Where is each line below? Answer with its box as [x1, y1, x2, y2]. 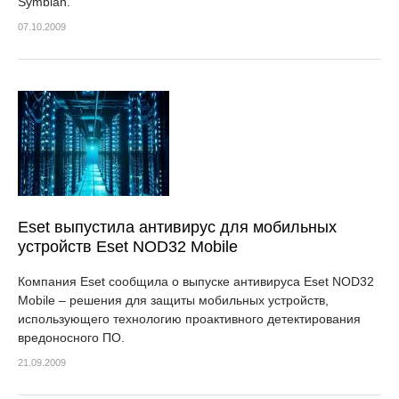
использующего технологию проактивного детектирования [18, 312, 361, 326]
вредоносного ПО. [18, 330, 128, 345]
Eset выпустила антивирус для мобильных [18, 218, 337, 236]
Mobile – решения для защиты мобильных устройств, [18, 293, 329, 307]
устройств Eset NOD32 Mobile [18, 238, 238, 256]
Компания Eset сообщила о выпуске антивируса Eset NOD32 [18, 274, 374, 289]
